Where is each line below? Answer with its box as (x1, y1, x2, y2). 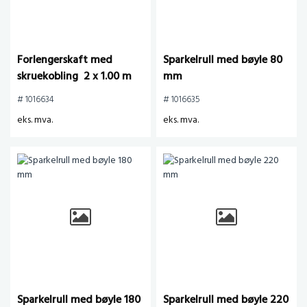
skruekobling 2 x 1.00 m (17, 68, 132, 86)
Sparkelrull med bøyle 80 (163, 51, 282, 69)
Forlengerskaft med (17, 51, 112, 69)
